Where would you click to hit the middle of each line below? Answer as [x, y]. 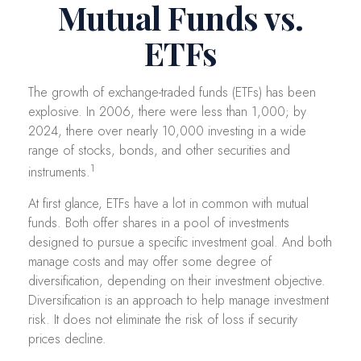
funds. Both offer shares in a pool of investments [159, 223]
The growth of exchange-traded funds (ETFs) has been [172, 92]
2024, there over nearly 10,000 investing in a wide [167, 131]
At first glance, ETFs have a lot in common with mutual [168, 204]
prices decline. [67, 339]
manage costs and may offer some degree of [150, 262]
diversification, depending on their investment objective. [177, 281]
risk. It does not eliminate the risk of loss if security [163, 320]
